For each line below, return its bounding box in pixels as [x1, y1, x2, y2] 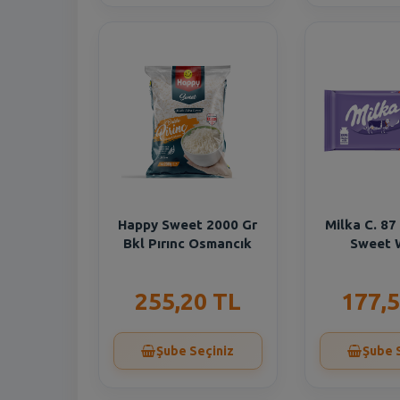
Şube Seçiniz [156, 344, 235, 358]
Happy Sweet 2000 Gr [118, 217, 258, 232]
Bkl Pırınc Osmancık [123, 236, 253, 251]
